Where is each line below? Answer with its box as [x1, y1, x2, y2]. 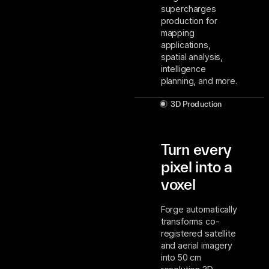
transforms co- [160, 216, 220, 226]
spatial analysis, [160, 52, 223, 62]
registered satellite [160, 228, 236, 238]
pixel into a [160, 159, 232, 176]
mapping [160, 28, 195, 38]
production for [160, 16, 217, 26]
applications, [160, 40, 211, 50]
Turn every [160, 141, 231, 159]
